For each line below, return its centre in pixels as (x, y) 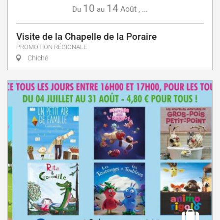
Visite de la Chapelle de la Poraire (86, 36)
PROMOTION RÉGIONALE (52, 47)
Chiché (37, 58)
